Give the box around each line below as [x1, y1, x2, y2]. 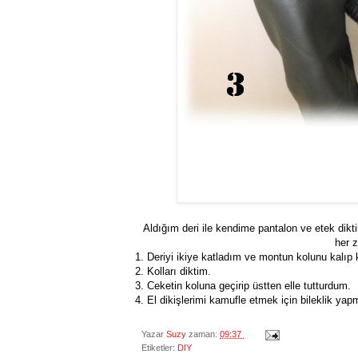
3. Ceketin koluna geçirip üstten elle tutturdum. [135, 280, 351, 292]
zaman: [189, 329, 220, 340]
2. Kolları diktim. [135, 265, 211, 278]
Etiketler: [141, 343, 177, 353]
